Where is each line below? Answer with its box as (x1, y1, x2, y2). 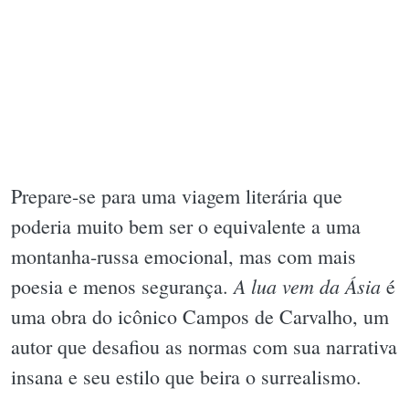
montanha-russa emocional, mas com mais (11, 242, 356, 269)
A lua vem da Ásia (234, 271, 381, 299)
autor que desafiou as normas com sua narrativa (11, 332, 397, 360)
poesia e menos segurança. (11, 272, 234, 299)
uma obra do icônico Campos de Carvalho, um (11, 302, 389, 330)
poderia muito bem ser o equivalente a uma (11, 212, 361, 239)
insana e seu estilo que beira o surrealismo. (11, 362, 362, 390)
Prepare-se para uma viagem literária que (11, 182, 342, 209)
